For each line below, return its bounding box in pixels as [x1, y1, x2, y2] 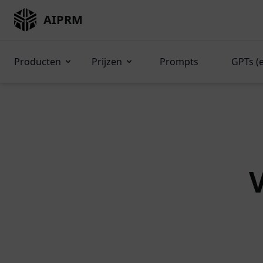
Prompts [160, 55, 198, 68]
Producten [14, 55, 61, 68]
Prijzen [92, 55, 122, 68]
